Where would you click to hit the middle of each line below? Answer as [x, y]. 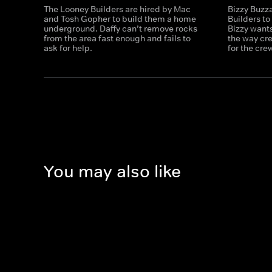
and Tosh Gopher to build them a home [120, 19]
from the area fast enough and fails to [117, 38]
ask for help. [68, 48]
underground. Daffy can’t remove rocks [121, 29]
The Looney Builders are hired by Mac [117, 9]
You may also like [112, 172]
